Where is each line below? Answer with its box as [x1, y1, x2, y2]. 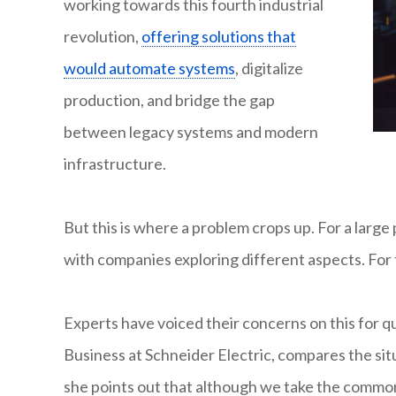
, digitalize [235, 58, 303, 79]
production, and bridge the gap [64, 90, 275, 110]
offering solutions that [141, 27, 296, 47]
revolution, [64, 27, 141, 47]
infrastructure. [64, 154, 166, 174]
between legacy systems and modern [64, 122, 318, 142]
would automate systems [64, 58, 235, 79]
